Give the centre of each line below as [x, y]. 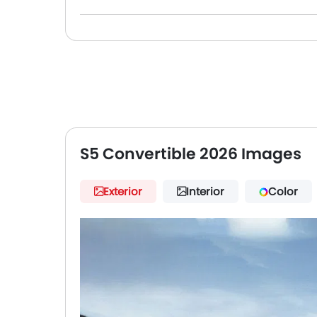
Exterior [123, 191]
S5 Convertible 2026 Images [191, 154]
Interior [205, 191]
